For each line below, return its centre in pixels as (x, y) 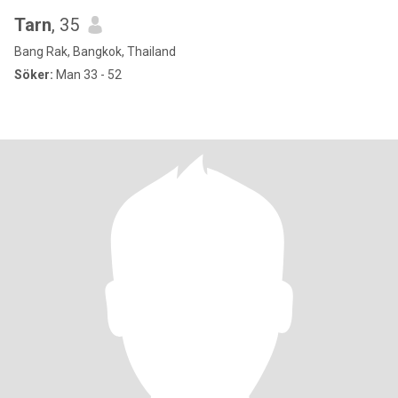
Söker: (34, 75)
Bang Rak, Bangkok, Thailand (95, 52)
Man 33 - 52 (88, 75)
